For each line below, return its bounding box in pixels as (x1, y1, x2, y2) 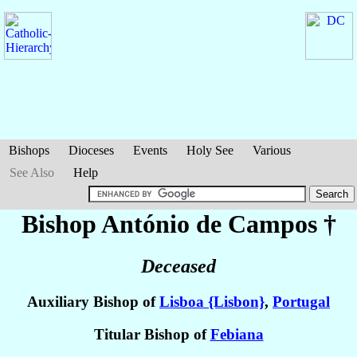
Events (133, 143, 167, 157)
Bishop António (21, 210, 196, 238)
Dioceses (69, 143, 114, 157)
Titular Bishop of (93, 326, 210, 343)
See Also (10, 166, 54, 179)
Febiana (210, 326, 264, 343)
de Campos (195, 210, 317, 238)
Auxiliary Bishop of (27, 293, 159, 311)
